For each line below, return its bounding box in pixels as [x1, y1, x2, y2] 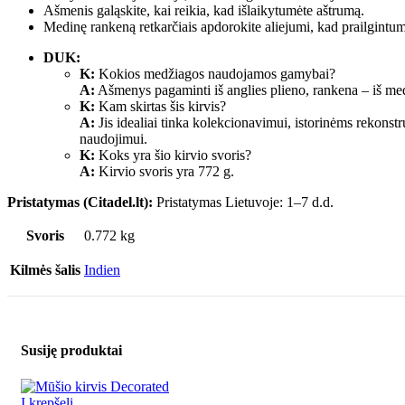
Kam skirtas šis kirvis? [95, 99, 226, 115]
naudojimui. [80, 131, 147, 147]
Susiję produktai [21, 343, 122, 359]
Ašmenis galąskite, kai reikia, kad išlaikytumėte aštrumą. [43, 3, 364, 19]
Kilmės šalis [10, 262, 80, 278]
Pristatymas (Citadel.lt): [7, 194, 153, 211]
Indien [84, 262, 120, 278]
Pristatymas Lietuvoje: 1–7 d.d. [153, 194, 334, 211]
